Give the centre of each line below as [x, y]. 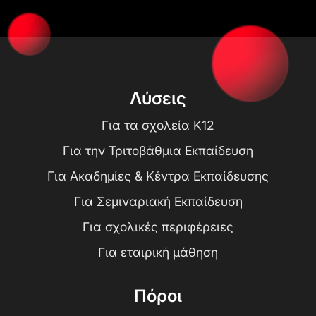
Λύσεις [158, 99]
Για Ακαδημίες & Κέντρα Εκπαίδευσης [158, 176]
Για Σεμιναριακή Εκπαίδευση [158, 202]
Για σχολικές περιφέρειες [158, 227]
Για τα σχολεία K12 [158, 126]
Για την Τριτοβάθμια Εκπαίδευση [158, 151]
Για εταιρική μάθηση [158, 253]
